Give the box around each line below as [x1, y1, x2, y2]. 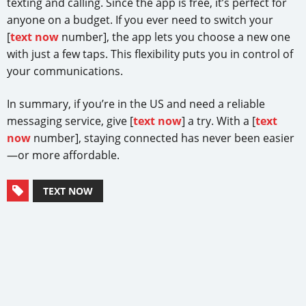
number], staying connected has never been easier [31, 130, 294, 145]
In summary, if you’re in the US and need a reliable [7, 96, 265, 111]
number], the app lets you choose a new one [59, 29, 290, 44]
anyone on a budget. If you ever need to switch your [7, 12, 273, 27]
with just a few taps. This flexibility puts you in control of [7, 46, 293, 61]
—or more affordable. [7, 147, 120, 163]
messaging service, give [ [7, 113, 133, 128]
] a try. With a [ [182, 113, 255, 128]
